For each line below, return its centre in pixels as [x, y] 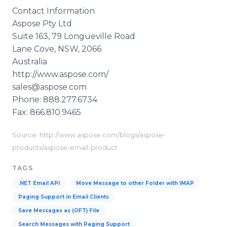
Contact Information [53, 11]
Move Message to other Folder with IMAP [135, 183]
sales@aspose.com [49, 87]
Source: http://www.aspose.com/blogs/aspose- [89, 135]
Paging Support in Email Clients [64, 197]
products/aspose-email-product [65, 148]
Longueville [88, 36]
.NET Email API [39, 183]
